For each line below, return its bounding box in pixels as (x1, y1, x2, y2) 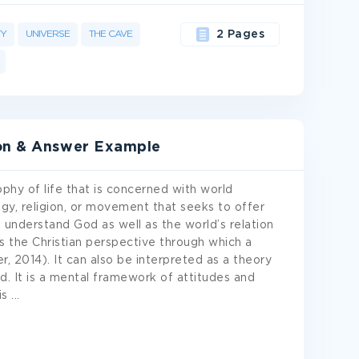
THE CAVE (89, 30, 132, 38)
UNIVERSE (26, 30, 70, 38)
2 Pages (216, 30, 265, 39)
